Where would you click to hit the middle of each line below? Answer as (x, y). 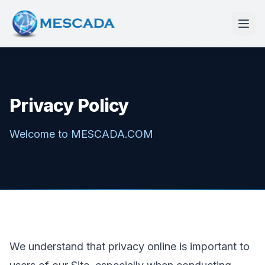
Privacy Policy (70, 105)
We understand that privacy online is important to (130, 246)
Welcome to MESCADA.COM (81, 134)
